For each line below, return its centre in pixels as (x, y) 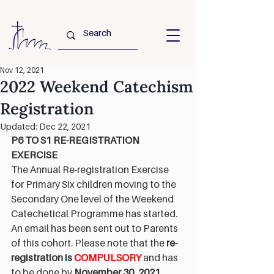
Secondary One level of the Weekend (93, 199)
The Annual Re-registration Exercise (91, 169)
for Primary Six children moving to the (94, 184)
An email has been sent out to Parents (95, 228)
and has (161, 257)
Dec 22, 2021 (65, 126)
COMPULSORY (108, 257)
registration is (43, 257)
